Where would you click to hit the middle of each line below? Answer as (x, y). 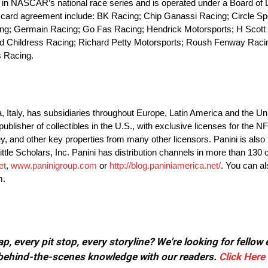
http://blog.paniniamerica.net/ (165, 166)
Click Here (242, 257)
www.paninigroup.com (54, 166)
